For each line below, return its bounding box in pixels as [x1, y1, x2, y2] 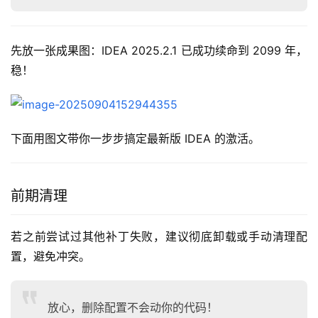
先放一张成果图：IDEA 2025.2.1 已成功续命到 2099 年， [11, 43, 307, 58]
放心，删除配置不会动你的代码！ [48, 300, 218, 315]
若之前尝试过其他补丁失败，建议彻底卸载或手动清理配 [11, 229, 307, 244]
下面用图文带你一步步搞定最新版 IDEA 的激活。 [11, 131, 260, 146]
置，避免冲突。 [11, 249, 90, 264]
